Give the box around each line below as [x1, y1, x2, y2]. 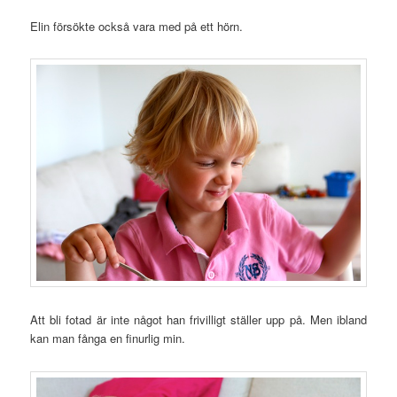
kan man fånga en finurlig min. [30, 330, 186, 347]
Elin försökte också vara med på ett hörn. [30, 17, 244, 35]
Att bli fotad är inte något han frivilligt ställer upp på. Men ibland [30, 311, 367, 329]
